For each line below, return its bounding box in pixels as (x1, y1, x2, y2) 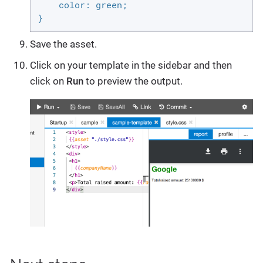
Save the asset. (30, 38, 97, 50)
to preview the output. (83, 75, 183, 87)
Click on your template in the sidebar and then (30, 59, 232, 71)
